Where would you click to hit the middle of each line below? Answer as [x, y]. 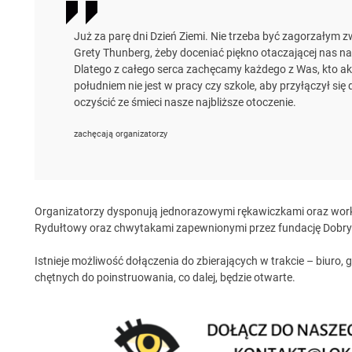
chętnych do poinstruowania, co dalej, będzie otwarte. [165, 277]
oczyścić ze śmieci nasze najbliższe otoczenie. [185, 102]
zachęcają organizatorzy [120, 133]
